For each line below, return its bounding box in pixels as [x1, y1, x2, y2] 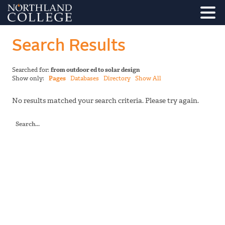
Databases [70, 74, 99, 83]
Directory [103, 74, 131, 83]
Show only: [12, 74, 49, 83]
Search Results [12, 38, 126, 54]
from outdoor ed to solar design [51, 66, 140, 74]
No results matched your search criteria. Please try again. [12, 96, 199, 106]
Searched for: [12, 66, 51, 74]
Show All [135, 74, 161, 83]
